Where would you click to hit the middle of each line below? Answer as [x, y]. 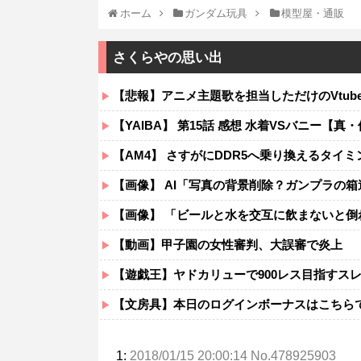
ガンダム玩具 [216, 13]
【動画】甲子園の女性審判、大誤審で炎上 [228, 244]
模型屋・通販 [313, 13]
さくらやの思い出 [168, 57]
